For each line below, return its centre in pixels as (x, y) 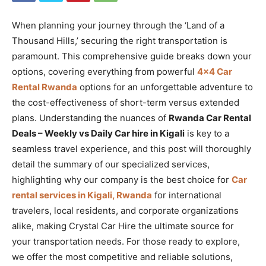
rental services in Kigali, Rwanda (82, 195)
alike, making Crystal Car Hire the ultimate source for (123, 226)
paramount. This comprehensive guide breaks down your (132, 56)
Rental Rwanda (45, 87)
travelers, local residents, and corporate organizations (125, 210)
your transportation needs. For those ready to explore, (126, 241)
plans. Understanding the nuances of (90, 118)
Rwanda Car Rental (210, 118)
